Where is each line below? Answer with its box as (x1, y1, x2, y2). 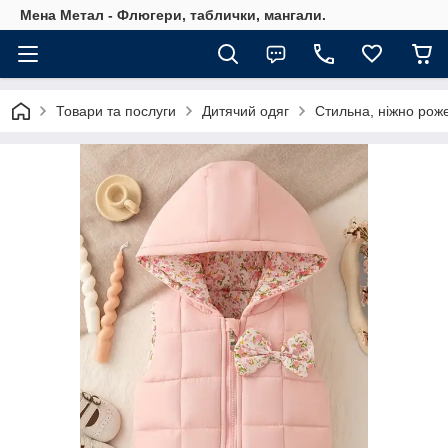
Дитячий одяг (202, 103, 289, 119)
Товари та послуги (56, 103, 176, 119)
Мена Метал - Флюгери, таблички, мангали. (20, 7, 326, 23)
